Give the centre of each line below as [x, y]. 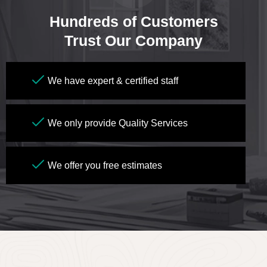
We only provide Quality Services [118, 123]
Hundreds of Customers [133, 22]
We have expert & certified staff [113, 80]
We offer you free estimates [105, 165]
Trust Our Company [133, 41]
